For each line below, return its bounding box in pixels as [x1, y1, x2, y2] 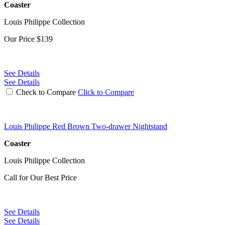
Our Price [4, 34, 37, 43]
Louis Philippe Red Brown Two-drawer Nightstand [4, 122, 167, 131]
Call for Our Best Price [4, 173, 77, 182]
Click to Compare [78, 87, 134, 96]
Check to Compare [16, 87, 76, 96]
